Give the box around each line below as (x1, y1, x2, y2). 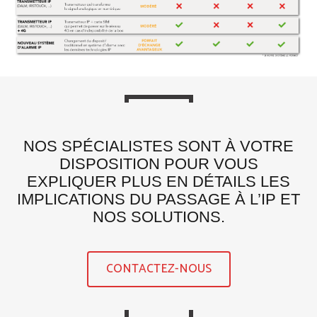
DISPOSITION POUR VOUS (59, 154, 258, 173)
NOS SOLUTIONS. (92, 207, 225, 226)
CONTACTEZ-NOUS (105, 258, 212, 279)
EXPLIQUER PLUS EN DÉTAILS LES (27, 172, 290, 190)
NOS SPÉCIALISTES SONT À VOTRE (23, 137, 294, 155)
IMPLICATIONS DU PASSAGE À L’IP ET (17, 190, 300, 208)
